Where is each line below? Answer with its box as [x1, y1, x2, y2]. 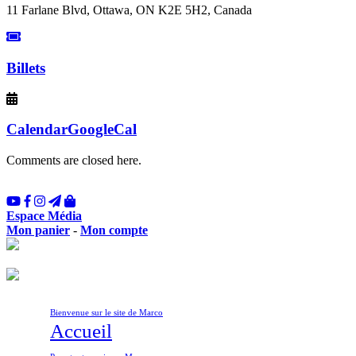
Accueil [50, 320, 112, 342]
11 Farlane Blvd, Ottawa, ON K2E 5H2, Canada [6, 3, 252, 17]
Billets [6, 60, 45, 77]
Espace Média [6, 209, 82, 223]
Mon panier [6, 223, 70, 238]
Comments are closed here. [6, 153, 141, 168]
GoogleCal [68, 121, 137, 138]
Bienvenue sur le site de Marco [50, 308, 163, 318]
